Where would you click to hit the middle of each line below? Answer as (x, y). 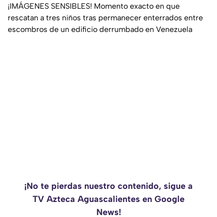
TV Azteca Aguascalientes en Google (108, 199)
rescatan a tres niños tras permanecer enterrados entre (105, 18)
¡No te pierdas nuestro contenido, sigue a (108, 186)
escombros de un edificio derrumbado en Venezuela (100, 30)
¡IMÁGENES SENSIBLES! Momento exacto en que (94, 6)
